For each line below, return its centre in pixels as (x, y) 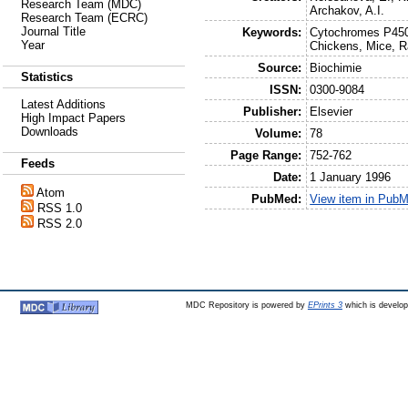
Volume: (278, 133)
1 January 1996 (351, 177)
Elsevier (331, 111)
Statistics (47, 77)
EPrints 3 (325, 305)
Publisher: (272, 111)
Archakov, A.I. (347, 10)
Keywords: (271, 32)
